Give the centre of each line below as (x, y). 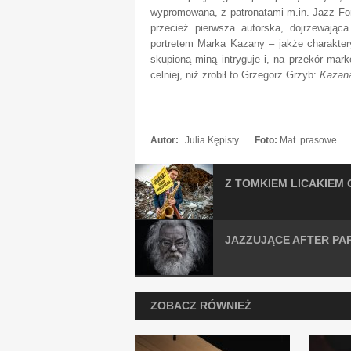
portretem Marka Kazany (210, 43)
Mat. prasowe (308, 140)
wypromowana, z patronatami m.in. (230, 12)
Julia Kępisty (212, 140)
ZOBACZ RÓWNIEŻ (201, 306)
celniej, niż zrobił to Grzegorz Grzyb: (235, 75)
